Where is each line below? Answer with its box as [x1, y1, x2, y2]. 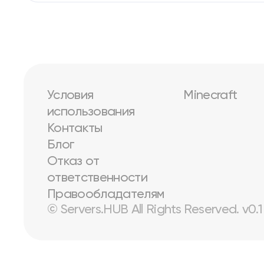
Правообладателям [47, 188, 164, 201]
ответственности [47, 171, 148, 184]
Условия [47, 89, 94, 102]
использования [47, 105, 135, 118]
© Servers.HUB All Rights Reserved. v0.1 [47, 203, 263, 216]
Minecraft [183, 89, 237, 102]
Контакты [47, 122, 103, 135]
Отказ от [47, 155, 100, 168]
